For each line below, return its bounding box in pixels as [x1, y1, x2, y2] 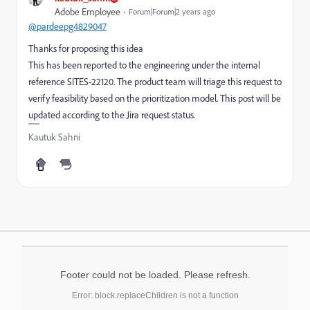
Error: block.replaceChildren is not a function [71, 291, 239, 300]
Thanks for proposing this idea [28, 42, 143, 55]
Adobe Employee [55, 6, 120, 18]
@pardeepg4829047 [28, 20, 107, 33]
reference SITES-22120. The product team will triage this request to [28, 75, 282, 88]
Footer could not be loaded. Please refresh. [60, 269, 250, 280]
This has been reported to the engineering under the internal [28, 59, 260, 71]
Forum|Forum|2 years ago [129, 6, 215, 17]
